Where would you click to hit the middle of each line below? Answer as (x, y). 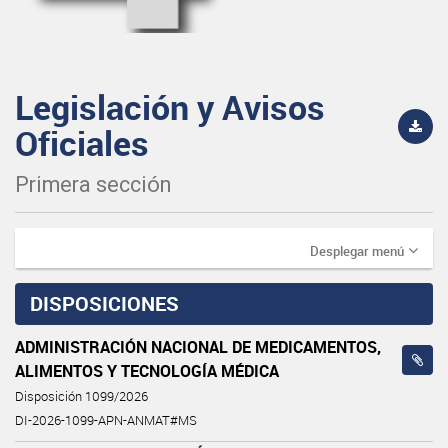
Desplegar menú (357, 250)
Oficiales (82, 142)
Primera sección (93, 184)
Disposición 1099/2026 (81, 396)
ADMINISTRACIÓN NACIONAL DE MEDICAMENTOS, (198, 346)
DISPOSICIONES (104, 303)
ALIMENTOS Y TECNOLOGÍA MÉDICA (147, 370)
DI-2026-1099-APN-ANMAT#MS (106, 420)
